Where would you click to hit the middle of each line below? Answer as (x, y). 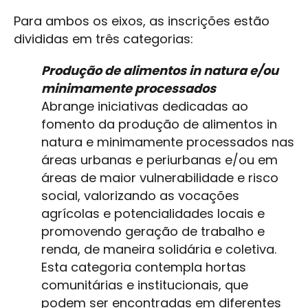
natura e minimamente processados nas (168, 142)
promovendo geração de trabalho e (153, 232)
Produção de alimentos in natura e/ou (160, 71)
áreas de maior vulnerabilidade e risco (160, 178)
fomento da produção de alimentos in (159, 124)
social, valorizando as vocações (140, 196)
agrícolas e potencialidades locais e (153, 214)
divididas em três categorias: (103, 39)
